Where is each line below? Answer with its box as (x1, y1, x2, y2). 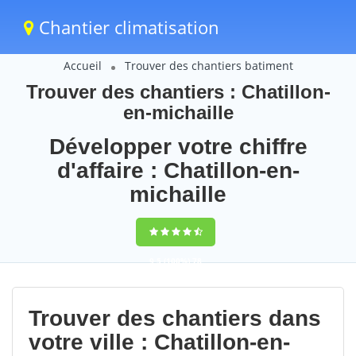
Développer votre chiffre (48, 134, 308, 159)
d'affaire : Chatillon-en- (56, 158, 300, 183)
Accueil (63, 58, 102, 73)
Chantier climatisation (34, 15, 219, 39)
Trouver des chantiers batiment (124, 58, 293, 73)
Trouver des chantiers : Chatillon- (25, 81, 331, 103)
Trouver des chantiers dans (29, 306, 321, 331)
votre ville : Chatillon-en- (29, 330, 290, 354)
